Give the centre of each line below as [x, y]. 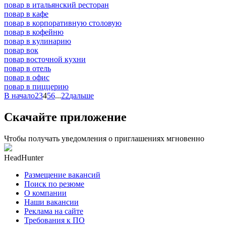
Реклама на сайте [54, 211]
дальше [81, 95]
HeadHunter [24, 157]
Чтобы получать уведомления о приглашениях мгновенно [104, 138]
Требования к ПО [54, 220]
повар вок [21, 50]
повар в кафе [26, 14]
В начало [19, 95]
